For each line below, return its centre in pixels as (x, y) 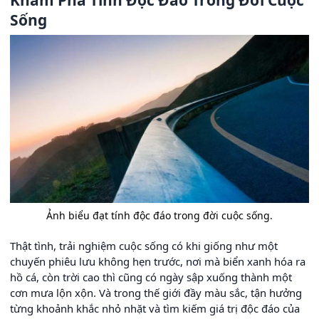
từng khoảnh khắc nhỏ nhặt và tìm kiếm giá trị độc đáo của (155, 308)
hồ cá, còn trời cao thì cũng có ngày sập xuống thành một (151, 277)
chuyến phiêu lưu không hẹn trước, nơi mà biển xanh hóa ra (158, 261)
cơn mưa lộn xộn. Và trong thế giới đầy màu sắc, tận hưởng (156, 292)
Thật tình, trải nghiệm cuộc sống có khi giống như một (144, 245)
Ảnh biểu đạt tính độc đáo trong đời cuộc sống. (159, 215)
